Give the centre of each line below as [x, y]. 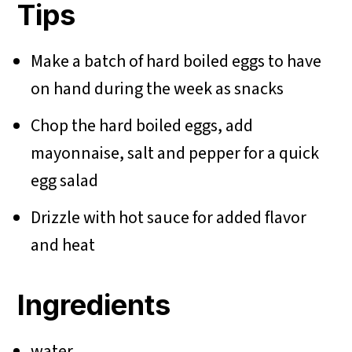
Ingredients [97, 305]
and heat [63, 246]
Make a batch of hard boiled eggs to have [176, 62]
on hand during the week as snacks [158, 89]
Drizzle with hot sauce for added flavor [169, 218]
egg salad [65, 181]
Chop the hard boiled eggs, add [142, 126]
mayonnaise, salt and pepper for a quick [175, 154]
